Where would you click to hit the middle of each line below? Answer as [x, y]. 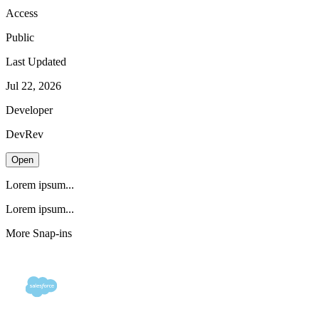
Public [20, 38]
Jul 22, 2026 [33, 86]
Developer [29, 110]
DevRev [25, 135]
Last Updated [36, 62]
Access [22, 14]
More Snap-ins [39, 234]
